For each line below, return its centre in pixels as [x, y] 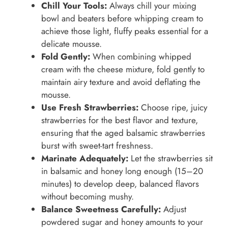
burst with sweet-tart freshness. [97, 145]
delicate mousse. [72, 44]
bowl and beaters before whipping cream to [122, 18]
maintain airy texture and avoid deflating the [121, 82]
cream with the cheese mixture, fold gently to [123, 69]
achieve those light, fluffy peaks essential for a [125, 31]
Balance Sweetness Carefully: [101, 209]
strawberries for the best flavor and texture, [120, 120]
